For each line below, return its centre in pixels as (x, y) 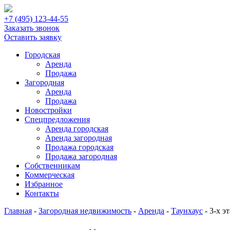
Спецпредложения (57, 119)
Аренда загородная (79, 138)
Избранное (44, 184)
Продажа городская (79, 147)
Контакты (42, 193)
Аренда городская (77, 129)
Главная (18, 211)
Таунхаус (187, 211)
